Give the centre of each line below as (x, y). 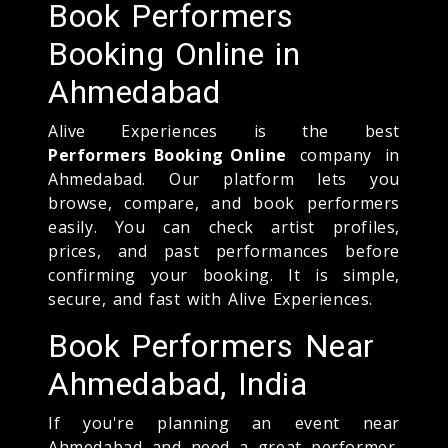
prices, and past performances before (224, 250)
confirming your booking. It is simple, (224, 274)
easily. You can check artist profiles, (224, 226)
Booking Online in (174, 53)
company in (343, 154)
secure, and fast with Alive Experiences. (211, 298)
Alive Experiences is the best (224, 130)
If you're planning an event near (224, 422)
